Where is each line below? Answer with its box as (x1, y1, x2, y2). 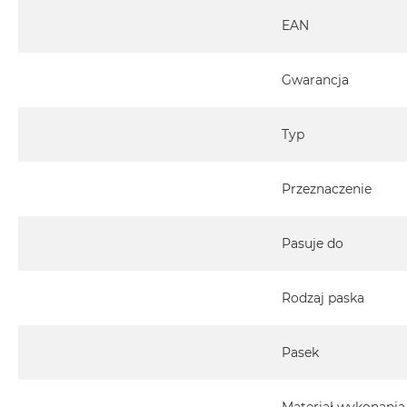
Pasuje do (282, 235, 343, 253)
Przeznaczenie (282, 181, 372, 198)
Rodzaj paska (282, 290, 364, 307)
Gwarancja (282, 72, 349, 89)
